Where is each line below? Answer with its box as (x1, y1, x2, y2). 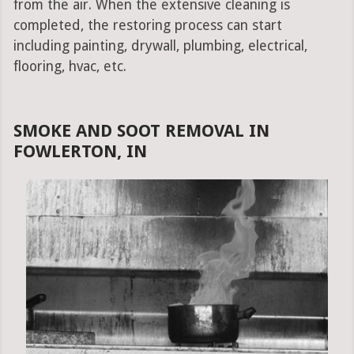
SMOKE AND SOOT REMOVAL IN (13, 121, 269, 141)
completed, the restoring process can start (13, 17, 282, 34)
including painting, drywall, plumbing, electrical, (13, 38, 307, 55)
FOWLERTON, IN (13, 141, 147, 162)
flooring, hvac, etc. (13, 58, 126, 75)
